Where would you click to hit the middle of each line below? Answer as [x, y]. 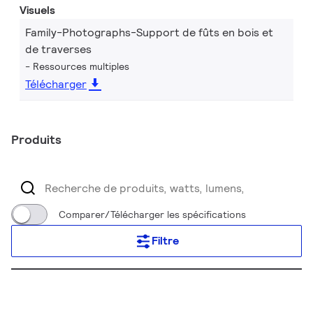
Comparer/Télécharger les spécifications [152, 214]
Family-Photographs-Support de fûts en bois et [149, 32]
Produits [36, 139]
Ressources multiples [81, 66]
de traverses [58, 49]
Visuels [37, 10]
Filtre [165, 241]
